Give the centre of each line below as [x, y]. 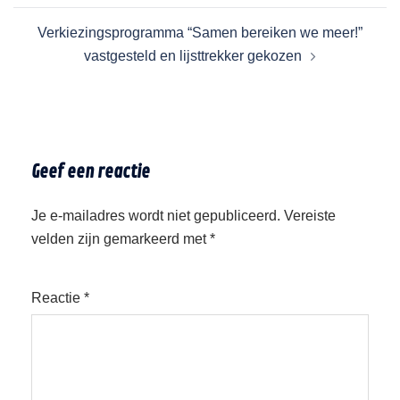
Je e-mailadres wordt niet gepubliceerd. [156, 216]
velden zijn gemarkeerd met [121, 239]
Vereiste [310, 216]
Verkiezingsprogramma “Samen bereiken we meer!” [200, 33]
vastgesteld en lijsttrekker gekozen [193, 56]
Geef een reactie [91, 172]
